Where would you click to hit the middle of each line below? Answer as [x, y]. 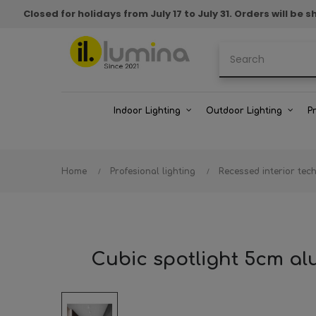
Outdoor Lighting [244, 111]
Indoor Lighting [147, 111]
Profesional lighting [153, 171]
